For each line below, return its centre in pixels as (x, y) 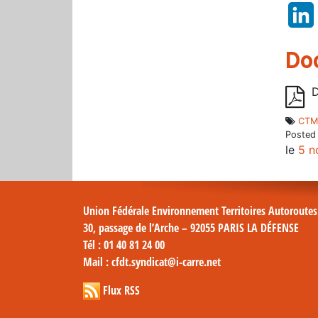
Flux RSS (121, 290)
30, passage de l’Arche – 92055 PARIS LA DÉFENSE (191, 227)
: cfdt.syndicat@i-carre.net (162, 262)
